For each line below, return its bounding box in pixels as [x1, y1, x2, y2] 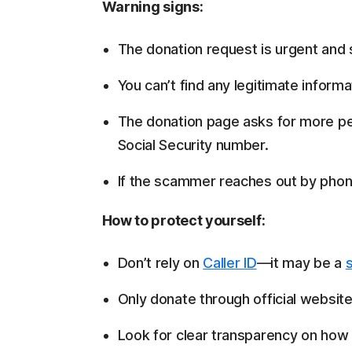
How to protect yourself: [101, 212, 266, 229]
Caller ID [203, 255, 257, 271]
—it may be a [256, 255, 346, 271]
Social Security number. [117, 137, 269, 153]
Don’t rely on [117, 255, 203, 271]
